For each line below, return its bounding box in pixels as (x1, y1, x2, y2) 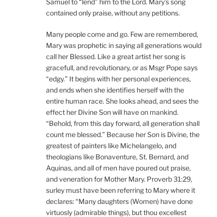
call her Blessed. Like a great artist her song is (46, 52, 186, 61)
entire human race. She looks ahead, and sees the (46, 97, 199, 106)
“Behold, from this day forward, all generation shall (46, 119, 200, 128)
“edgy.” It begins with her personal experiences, (46, 75, 191, 83)
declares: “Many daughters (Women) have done (46, 197, 193, 206)
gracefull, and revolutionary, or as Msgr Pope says (46, 63, 198, 72)
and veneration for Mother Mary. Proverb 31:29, (46, 175, 192, 184)
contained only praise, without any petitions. (46, 9, 180, 17)
